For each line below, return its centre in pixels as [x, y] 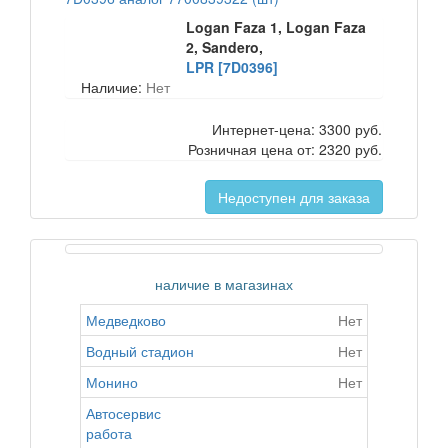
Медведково [126, 320]
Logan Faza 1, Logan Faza [276, 27]
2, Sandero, [225, 47]
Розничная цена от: [253, 149]
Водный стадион [140, 351]
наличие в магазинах [224, 284]
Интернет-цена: [265, 129]
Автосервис [123, 413]
